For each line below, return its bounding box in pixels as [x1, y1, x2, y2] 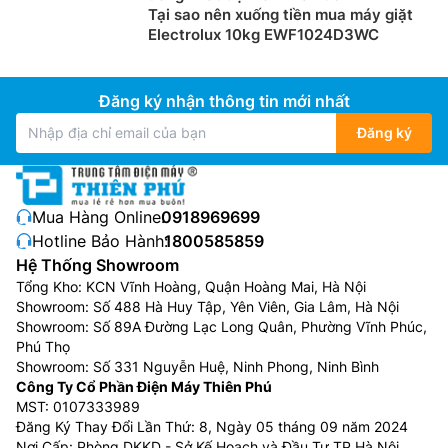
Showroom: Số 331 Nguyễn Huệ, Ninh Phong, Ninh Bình [16, 357, 379, 375]
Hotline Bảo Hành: [32, 230, 168, 251]
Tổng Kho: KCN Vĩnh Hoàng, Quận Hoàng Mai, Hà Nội [16, 277, 366, 295]
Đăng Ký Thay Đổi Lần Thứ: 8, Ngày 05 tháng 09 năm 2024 [16, 417, 408, 435]
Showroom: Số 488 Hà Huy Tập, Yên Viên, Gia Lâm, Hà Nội [16, 297, 399, 315]
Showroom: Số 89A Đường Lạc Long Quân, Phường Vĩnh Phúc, [16, 317, 427, 335]
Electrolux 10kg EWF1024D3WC [148, 24, 379, 44]
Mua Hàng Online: [32, 206, 165, 227]
